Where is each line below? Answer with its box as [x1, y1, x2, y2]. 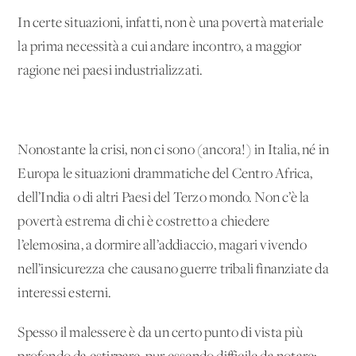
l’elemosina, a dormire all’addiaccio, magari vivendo [17, 238, 307, 253]
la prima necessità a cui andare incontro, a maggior [17, 39, 302, 55]
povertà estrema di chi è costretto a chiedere [17, 214, 270, 230]
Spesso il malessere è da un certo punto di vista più [17, 325, 303, 341]
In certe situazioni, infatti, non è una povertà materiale [17, 15, 323, 31]
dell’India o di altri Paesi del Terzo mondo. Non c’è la [17, 190, 310, 206]
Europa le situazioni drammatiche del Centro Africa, [17, 166, 313, 182]
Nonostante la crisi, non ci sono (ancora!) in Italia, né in [17, 142, 330, 158]
